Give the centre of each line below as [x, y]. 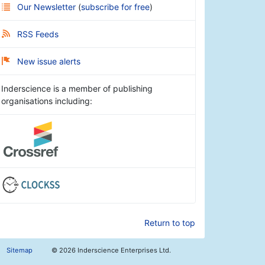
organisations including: [47, 101]
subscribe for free [115, 7]
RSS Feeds [38, 34]
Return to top [169, 223]
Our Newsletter [48, 7]
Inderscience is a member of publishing [77, 88]
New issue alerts [49, 61]
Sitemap [19, 251]
